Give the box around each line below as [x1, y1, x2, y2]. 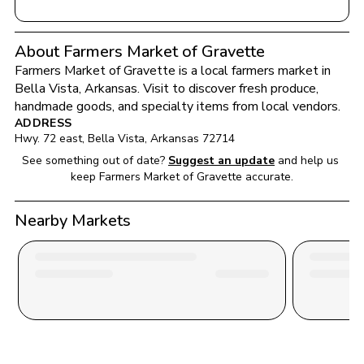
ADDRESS [15, 115, 72, 131]
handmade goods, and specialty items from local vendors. [15, 97, 340, 115]
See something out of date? [22, 153, 165, 168]
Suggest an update [168, 153, 275, 168]
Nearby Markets [15, 210, 131, 232]
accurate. [242, 169, 293, 184]
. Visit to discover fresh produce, [137, 80, 318, 97]
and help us [278, 153, 339, 168]
